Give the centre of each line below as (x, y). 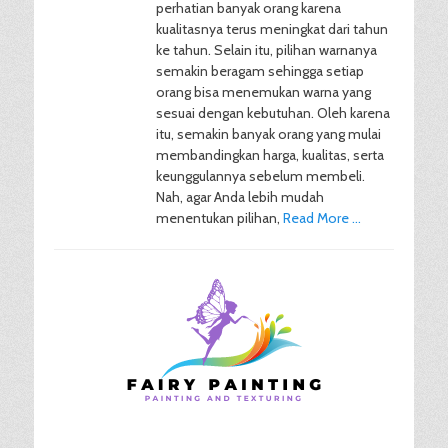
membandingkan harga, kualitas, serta (270, 155)
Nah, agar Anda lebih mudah (240, 197)
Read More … (322, 218)
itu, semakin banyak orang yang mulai (268, 134)
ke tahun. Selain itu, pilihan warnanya (266, 50)
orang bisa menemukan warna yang (263, 92)
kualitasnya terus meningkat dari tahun (272, 29)
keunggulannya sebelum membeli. (260, 176)
